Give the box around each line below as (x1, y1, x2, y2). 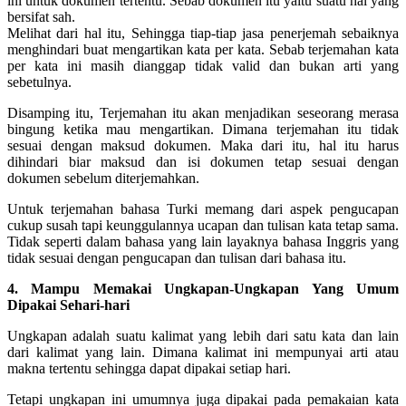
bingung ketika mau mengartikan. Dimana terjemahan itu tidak (7, 121, 399, 137)
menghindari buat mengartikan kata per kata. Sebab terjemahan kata (7, 41, 399, 57)
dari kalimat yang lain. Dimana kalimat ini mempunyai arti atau (7, 343, 399, 360)
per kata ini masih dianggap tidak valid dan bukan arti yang (7, 57, 399, 73)
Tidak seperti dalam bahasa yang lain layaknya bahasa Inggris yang (7, 233, 399, 249)
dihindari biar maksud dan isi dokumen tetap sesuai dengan (7, 153, 399, 169)
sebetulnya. (7, 73, 72, 90)
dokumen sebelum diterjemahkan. (7, 169, 199, 186)
